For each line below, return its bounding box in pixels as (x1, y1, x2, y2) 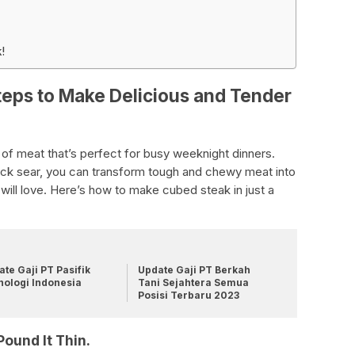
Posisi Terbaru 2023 (137, 289, 239, 302)
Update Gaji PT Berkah (137, 264, 250, 277)
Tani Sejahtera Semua (137, 277, 249, 289)
